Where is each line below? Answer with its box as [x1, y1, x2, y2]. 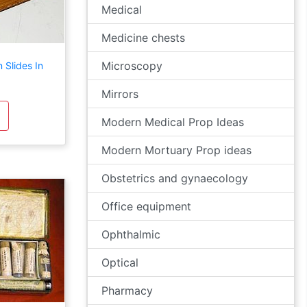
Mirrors [101, 87, 138, 101]
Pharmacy [101, 284, 153, 297]
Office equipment [101, 199, 191, 213]
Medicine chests [101, 31, 185, 45]
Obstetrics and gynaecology [101, 171, 248, 185]
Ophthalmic [101, 228, 160, 241]
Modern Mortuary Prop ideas [101, 143, 251, 157]
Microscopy [101, 59, 162, 73]
